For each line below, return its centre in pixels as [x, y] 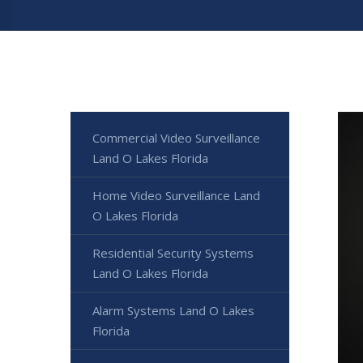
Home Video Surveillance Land [176, 195]
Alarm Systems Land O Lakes [173, 310]
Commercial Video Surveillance [176, 137]
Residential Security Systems [173, 252]
